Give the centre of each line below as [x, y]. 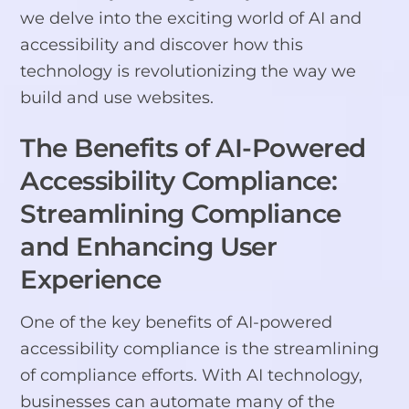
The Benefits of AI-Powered [193, 148]
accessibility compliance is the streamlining [200, 349]
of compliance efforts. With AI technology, [192, 375]
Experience [91, 280]
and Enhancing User [149, 247]
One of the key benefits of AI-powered [177, 322]
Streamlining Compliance [181, 214]
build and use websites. [117, 98]
